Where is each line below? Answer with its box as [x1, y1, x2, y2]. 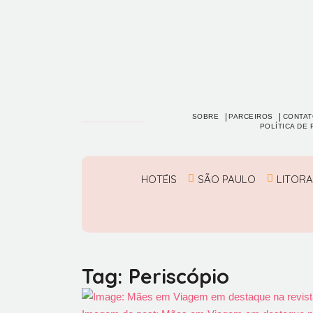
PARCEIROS [228, 112, 273, 121]
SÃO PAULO [198, 173, 256, 186]
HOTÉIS [141, 173, 177, 186]
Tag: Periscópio [82, 263, 229, 289]
